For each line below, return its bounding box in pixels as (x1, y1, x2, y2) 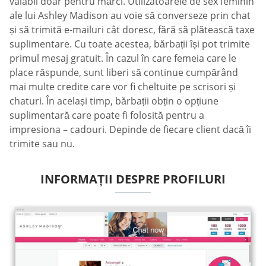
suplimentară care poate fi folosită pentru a (9, 109, 204, 122)
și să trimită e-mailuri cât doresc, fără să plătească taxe (9, 23, 255, 37)
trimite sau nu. (9, 137, 75, 151)
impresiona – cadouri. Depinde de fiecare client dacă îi (9, 123, 251, 137)
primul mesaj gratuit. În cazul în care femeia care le (9, 52, 236, 65)
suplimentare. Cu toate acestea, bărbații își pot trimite (9, 37, 250, 51)
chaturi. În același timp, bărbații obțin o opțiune (9, 94, 218, 108)
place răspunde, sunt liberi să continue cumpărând (9, 66, 238, 80)
